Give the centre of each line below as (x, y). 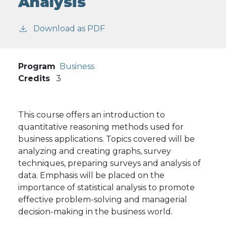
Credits (34, 79)
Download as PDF (69, 29)
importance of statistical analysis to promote (106, 188)
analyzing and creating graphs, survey (95, 151)
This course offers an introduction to (92, 115)
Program (37, 67)
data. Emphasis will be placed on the (91, 176)
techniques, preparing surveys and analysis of (109, 163)
